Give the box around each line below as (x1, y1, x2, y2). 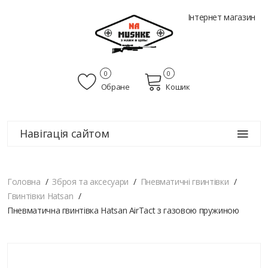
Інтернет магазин (187, 11, 255, 23)
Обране (99, 81, 130, 93)
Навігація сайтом (20, 126, 109, 141)
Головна (7, 176, 41, 188)
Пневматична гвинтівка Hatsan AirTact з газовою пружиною (7, 205, 239, 217)
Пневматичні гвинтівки (140, 176, 229, 188)
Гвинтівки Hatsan (7, 190, 74, 202)
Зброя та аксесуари (52, 176, 129, 188)
